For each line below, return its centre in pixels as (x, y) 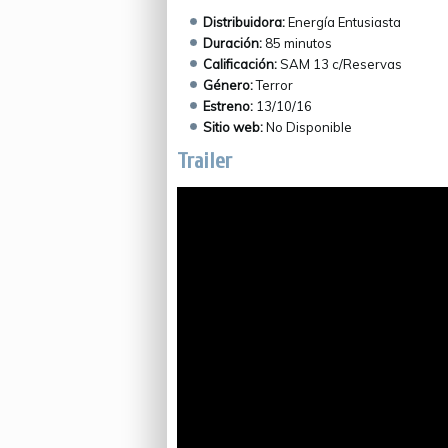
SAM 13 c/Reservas (339, 64)
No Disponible (308, 127)
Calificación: (239, 64)
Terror (272, 85)
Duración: (232, 43)
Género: (227, 85)
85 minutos (296, 43)
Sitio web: (234, 127)
